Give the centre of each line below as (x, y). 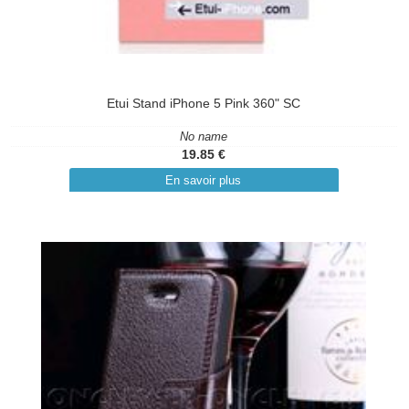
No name (204, 136)
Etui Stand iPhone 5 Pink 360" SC (204, 103)
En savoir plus (204, 180)
